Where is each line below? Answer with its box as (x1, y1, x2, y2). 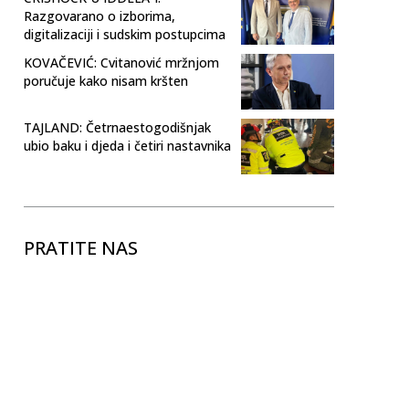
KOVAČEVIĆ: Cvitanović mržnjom (24, 53, 219, 71)
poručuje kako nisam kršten (24, 71, 188, 89)
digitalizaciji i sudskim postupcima (24, 25, 225, 43)
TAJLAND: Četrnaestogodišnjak (24, 118, 211, 136)
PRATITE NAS (24, 236, 138, 261)
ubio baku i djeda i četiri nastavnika (24, 136, 231, 154)
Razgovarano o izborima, (24, 6, 175, 25)
